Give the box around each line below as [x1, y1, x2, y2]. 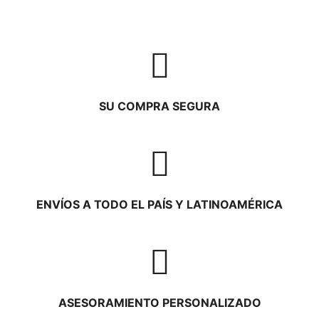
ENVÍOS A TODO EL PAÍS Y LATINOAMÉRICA [36, 197, 283, 211]
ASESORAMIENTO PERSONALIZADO [58, 296, 261, 310]
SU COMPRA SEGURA [99, 99, 220, 113]
